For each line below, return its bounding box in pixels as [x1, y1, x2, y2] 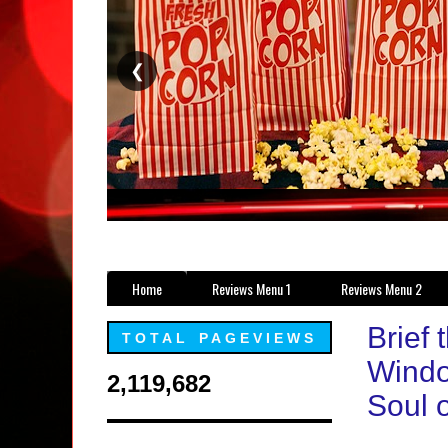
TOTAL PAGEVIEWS [121, 330, 318, 347]
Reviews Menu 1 [212, 278, 291, 299]
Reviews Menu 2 [341, 278, 422, 299]
